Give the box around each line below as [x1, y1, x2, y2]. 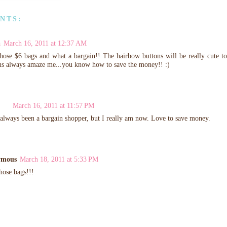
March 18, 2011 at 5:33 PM [20, 155, 98, 163]
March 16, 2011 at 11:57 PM [13, 101, 94, 110]
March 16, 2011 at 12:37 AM [4, 39, 87, 48]
